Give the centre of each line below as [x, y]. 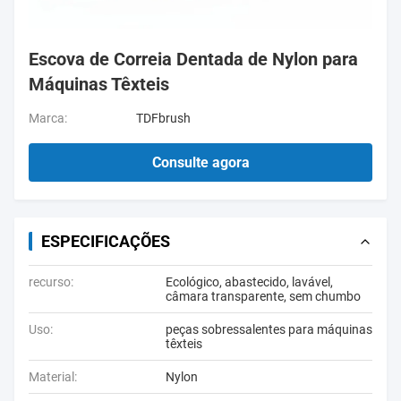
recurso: [51, 282]
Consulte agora [200, 162]
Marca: [48, 118]
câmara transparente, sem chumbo [263, 296]
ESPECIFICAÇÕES [106, 241]
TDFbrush [163, 118]
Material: [53, 377]
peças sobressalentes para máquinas [269, 329]
